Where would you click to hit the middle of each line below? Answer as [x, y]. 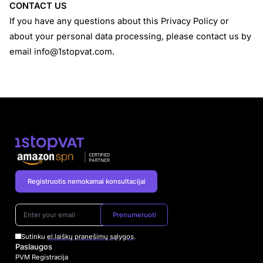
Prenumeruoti [134, 215]
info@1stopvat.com [73, 52]
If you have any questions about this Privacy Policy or [119, 21]
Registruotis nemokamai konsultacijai [86, 182]
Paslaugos [34, 246]
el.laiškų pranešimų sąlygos [90, 236]
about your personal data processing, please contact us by [131, 37]
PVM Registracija [42, 257]
